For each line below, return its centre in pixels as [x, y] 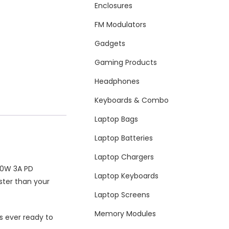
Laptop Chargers [124, 157]
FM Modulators [121, 25]
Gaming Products [126, 63]
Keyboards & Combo [132, 100]
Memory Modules [125, 214]
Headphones [117, 82]
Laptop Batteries [124, 138]
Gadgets [110, 44]
